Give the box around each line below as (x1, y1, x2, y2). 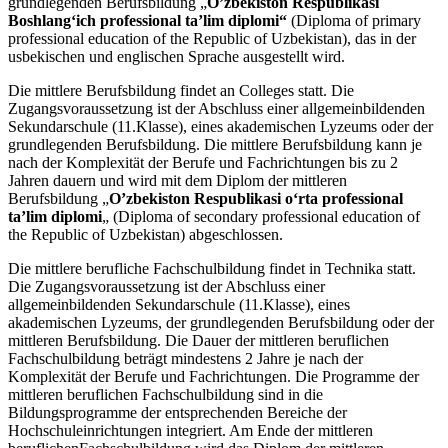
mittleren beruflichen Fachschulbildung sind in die (8, 386, 323, 404)
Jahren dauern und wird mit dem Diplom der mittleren (8, 172, 347, 190)
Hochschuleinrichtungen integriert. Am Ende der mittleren (8, 422, 373, 440)
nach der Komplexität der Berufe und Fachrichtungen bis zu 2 (8, 154, 398, 172)
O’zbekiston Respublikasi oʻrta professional (109, 190, 403, 208)
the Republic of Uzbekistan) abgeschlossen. (8, 226, 283, 244)
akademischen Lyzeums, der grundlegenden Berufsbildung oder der (8, 314, 434, 332)
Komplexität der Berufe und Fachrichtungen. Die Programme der (8, 368, 419, 386)
